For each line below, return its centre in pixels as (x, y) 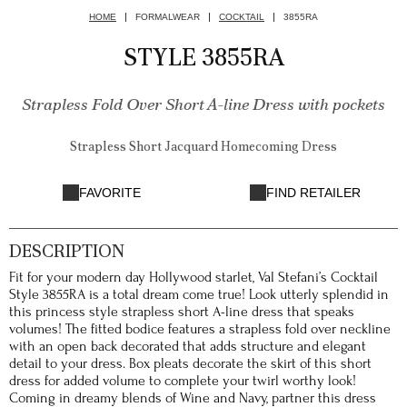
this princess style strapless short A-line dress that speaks (182, 312)
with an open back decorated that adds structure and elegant (188, 346)
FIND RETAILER (313, 193)
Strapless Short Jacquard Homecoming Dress (203, 146)
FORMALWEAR (168, 17)
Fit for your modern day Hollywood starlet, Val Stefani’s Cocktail (194, 277)
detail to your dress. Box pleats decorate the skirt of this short (190, 363)
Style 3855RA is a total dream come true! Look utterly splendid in (199, 294)
